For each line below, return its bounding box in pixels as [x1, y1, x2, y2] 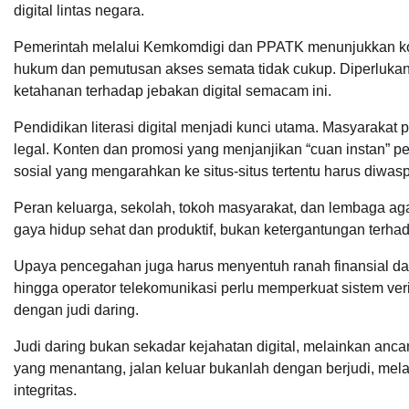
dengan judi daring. [14, 302, 139, 319]
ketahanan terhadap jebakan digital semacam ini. [14, 83, 331, 100]
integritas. [14, 383, 77, 399]
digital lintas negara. [14, 3, 144, 19]
